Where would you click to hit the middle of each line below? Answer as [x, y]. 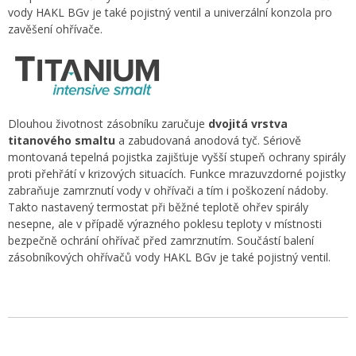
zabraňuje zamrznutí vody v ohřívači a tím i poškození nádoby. [168, 190]
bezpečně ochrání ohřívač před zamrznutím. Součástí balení [161, 240]
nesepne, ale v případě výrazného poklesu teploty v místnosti [165, 224]
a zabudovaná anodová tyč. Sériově [208, 140]
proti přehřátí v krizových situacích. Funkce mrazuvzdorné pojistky [177, 174]
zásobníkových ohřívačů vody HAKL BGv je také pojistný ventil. [169, 257]
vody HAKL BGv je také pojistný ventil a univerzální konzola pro [170, 12]
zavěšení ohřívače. [55, 29]
